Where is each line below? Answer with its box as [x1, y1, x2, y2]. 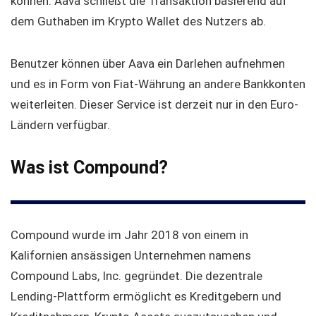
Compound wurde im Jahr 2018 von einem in [11, 228, 248, 243]
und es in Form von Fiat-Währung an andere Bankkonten [11, 77, 305, 92]
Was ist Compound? [11, 157, 168, 178]
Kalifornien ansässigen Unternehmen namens [11, 248, 251, 263]
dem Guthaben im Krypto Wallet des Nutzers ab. [11, 14, 266, 29]
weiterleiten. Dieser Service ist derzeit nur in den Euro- [11, 97, 298, 112]
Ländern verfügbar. [11, 118, 110, 133]
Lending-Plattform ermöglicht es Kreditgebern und [11, 289, 281, 304]
